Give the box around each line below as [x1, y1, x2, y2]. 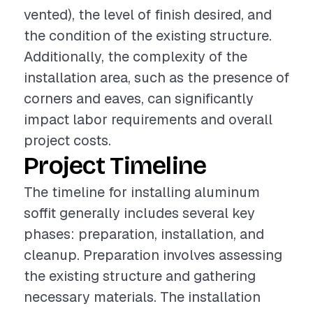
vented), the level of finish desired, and [24, 6, 272, 24]
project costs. [24, 131, 111, 150]
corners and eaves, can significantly [24, 89, 254, 108]
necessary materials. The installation [24, 288, 261, 306]
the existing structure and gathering [24, 267, 256, 285]
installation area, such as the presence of [24, 68, 289, 87]
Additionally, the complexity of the [24, 48, 247, 66]
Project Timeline [24, 151, 207, 181]
